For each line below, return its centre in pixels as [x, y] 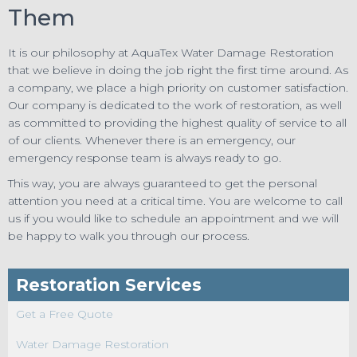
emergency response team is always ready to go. [145, 157]
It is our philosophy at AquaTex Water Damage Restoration [171, 52]
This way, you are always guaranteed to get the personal [163, 183]
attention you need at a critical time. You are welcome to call [175, 200]
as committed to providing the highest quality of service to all [177, 122]
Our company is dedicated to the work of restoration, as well [175, 105]
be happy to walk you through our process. [129, 235]
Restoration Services [109, 284]
